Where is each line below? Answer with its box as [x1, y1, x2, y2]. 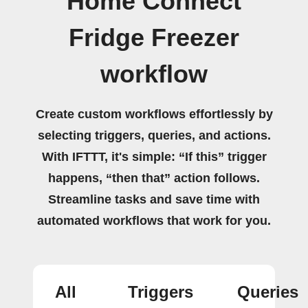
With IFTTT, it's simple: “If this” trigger [41, 149, 267, 164]
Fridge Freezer [69, 23, 239, 52]
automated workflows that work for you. [37, 213, 271, 228]
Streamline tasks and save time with [48, 192, 260, 206]
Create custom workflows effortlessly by [35, 107, 273, 121]
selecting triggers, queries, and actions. [37, 128, 271, 142]
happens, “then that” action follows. [48, 170, 260, 185]
